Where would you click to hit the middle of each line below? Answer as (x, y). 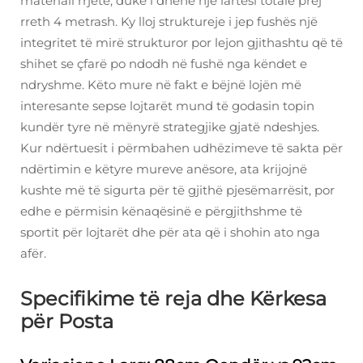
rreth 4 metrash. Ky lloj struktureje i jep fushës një (169, 22)
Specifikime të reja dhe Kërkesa (173, 299)
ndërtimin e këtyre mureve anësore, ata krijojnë (164, 169)
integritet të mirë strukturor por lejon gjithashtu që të (181, 43)
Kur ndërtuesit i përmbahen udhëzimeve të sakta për (181, 148)
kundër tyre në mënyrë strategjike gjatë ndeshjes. (170, 127)
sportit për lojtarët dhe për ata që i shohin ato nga (170, 233)
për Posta (67, 322)
